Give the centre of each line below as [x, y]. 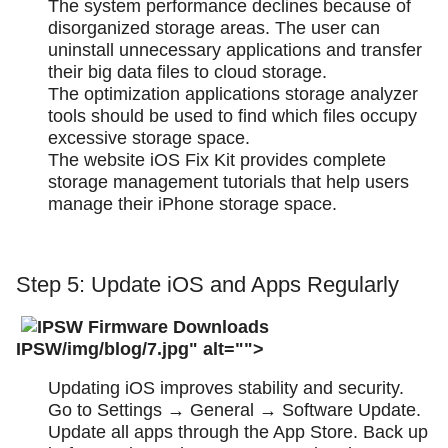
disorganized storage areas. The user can [214, 27]
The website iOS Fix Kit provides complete [217, 159]
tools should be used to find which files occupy [232, 115]
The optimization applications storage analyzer [233, 93]
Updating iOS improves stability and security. [226, 388]
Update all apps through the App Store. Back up [238, 432]
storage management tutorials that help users [228, 181]
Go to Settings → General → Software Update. [234, 410]
